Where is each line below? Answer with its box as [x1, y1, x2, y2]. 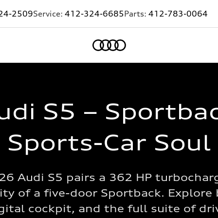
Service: [33, 9, 65, 18]
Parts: [124, 9, 148, 18]
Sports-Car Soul [7, 129, 211, 156]
